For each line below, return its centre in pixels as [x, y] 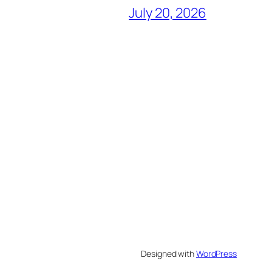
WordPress [216, 254]
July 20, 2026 [168, 13]
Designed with [168, 254]
